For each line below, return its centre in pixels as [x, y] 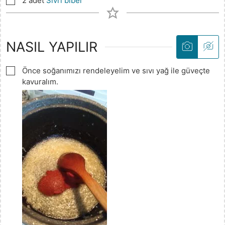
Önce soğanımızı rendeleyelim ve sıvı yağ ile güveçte [116, 71]
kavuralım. [40, 82]
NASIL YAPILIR [52, 47]
